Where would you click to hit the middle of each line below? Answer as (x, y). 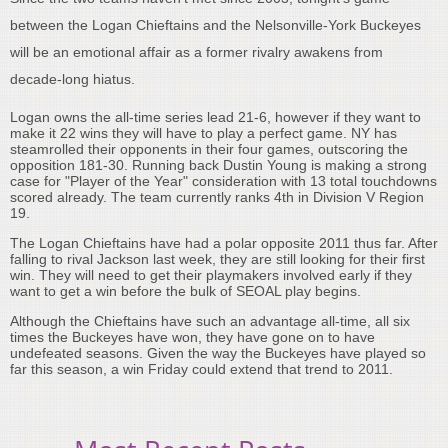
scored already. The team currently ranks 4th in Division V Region (217, 197)
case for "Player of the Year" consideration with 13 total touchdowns (223, 181)
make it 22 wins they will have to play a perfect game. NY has (203, 133)
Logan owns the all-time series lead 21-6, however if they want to (215, 117)
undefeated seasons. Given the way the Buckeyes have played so (218, 353)
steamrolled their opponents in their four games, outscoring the (209, 149)
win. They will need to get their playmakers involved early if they (211, 275)
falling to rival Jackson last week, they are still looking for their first (217, 259)
